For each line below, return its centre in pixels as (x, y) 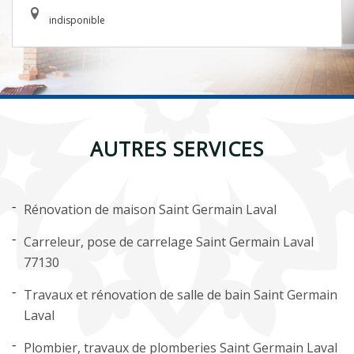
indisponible (77, 20)
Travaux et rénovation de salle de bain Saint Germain (181, 295)
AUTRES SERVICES (177, 149)
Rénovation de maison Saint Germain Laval (150, 209)
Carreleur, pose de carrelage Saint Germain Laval (169, 242)
